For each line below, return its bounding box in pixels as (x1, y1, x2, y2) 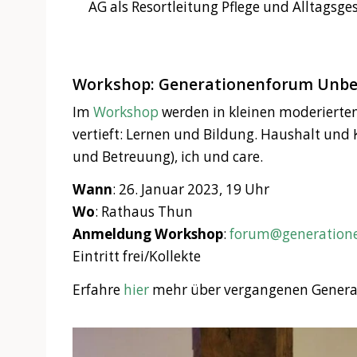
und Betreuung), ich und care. (72, 147, 263, 166)
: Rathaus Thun (94, 202, 193, 222)
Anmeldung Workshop (72, 225, 223, 244)
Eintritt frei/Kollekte (72, 247, 201, 266)
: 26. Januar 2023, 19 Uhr (112, 180, 269, 199)
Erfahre (72, 280, 124, 300)
